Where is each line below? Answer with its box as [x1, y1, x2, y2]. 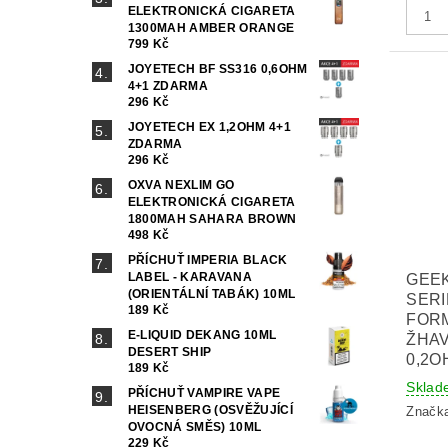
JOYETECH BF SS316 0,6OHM [127, 62, 308, 77]
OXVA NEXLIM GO [127, 178, 235, 193]
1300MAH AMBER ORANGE [127, 21, 295, 36]
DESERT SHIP [127, 345, 212, 360]
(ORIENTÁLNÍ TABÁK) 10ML [127, 287, 296, 302]
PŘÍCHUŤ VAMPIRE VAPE [127, 386, 281, 401]
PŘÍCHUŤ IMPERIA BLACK [127, 253, 288, 268]
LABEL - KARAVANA [127, 270, 252, 285]
